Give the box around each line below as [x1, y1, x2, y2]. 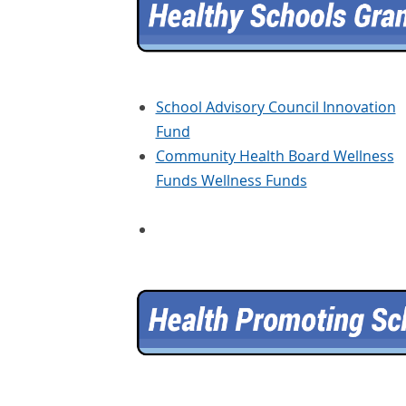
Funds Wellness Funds [155, 170, 307, 191]
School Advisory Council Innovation [155, 97, 396, 118]
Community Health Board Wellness [155, 146, 394, 167]
